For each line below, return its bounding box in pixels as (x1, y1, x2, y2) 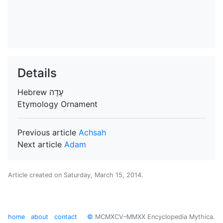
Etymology (17, 99, 61, 109)
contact (54, 213, 77, 221)
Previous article (17, 127, 79, 137)
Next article (17, 139, 64, 149)
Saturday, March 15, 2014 (64, 171, 141, 179)
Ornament (61, 99, 98, 109)
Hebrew (17, 87, 49, 97)
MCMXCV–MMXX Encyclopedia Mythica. (93, 213, 215, 221)
